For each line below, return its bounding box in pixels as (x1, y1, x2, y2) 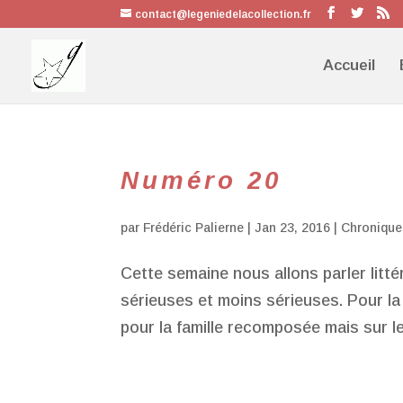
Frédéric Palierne (143, 220, 245, 235)
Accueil (323, 57, 375, 74)
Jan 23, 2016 (255, 220, 331, 235)
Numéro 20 (121, 166, 282, 194)
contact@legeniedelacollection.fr (135, 8, 312, 21)
